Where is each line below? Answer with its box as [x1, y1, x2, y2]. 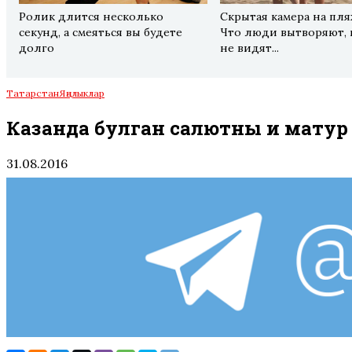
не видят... [220, 40, 280, 55]
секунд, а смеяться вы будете [19, 24, 182, 39]
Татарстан [6, 86, 59, 99]
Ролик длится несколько [19, 9, 163, 24]
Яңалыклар [59, 86, 104, 99]
